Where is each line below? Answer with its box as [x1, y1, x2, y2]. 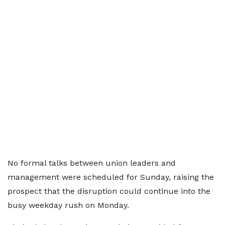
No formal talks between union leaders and [8, 158, 176, 168]
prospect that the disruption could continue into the [8, 186, 210, 196]
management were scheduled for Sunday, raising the [8, 172, 214, 182]
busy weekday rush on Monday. [8, 200, 129, 210]
